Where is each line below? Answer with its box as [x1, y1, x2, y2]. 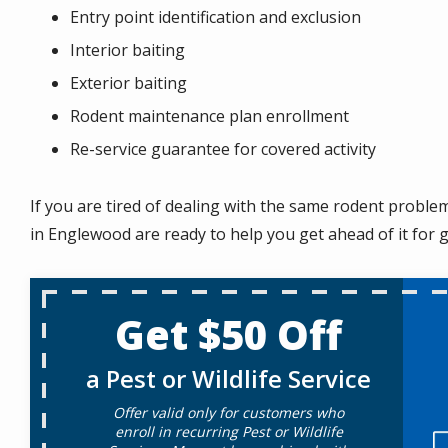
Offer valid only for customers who [113, 402, 345, 422]
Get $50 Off [115, 306, 343, 362]
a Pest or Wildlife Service [86, 361, 372, 395]
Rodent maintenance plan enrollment [70, 105, 349, 127]
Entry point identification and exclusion [70, 6, 361, 28]
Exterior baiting [70, 72, 187, 94]
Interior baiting [70, 39, 185, 61]
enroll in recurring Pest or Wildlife [114, 421, 343, 441]
